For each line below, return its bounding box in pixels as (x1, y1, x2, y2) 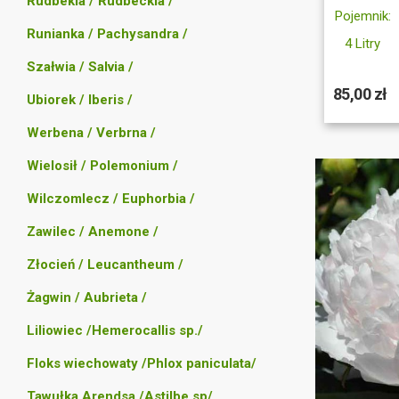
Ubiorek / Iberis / (27, 92, 133, 108)
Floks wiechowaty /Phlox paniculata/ (27, 355, 256, 371)
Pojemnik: (334, 8, 391, 25)
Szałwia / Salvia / (27, 59, 134, 75)
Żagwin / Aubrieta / (27, 289, 147, 305)
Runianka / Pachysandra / (27, 26, 188, 42)
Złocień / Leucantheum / (27, 256, 183, 273)
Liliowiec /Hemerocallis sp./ (27, 322, 203, 338)
